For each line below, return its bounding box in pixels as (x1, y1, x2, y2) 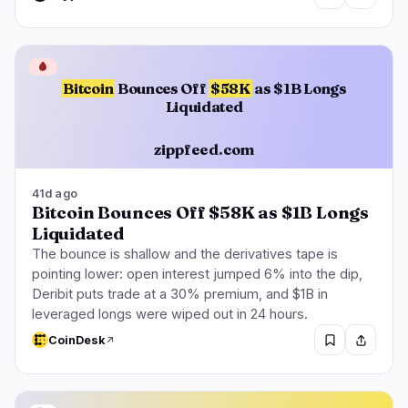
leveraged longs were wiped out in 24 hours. (32, 306, 308, 323)
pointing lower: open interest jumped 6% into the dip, (32, 266, 362, 283)
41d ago (32, 187, 77, 201)
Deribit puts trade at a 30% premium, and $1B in (32, 286, 328, 303)
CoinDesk (48, 332, 105, 347)
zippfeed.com (153, 139, 255, 158)
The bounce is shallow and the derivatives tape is (32, 246, 338, 263)
